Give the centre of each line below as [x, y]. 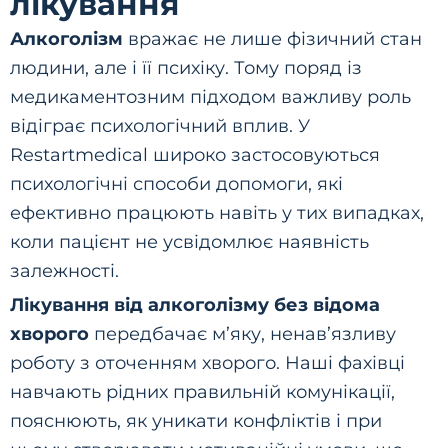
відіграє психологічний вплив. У [160, 126]
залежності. [64, 271]
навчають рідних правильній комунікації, [202, 392]
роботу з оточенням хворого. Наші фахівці [207, 363]
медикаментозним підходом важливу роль [210, 97]
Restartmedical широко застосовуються [195, 155]
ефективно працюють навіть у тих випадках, [217, 213]
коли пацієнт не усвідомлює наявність [189, 242]
